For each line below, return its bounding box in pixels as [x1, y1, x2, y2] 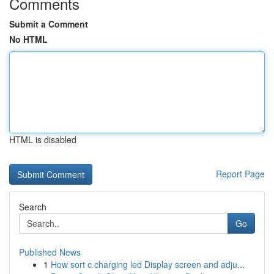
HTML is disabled [9, 133, 76, 146]
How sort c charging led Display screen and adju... [51, 258, 245, 270]
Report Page [216, 168, 265, 180]
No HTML [9, 33, 48, 45]
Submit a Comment [9, 18, 88, 30]
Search [19, 201, 46, 213]
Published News [19, 246, 81, 258]
